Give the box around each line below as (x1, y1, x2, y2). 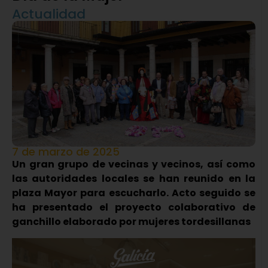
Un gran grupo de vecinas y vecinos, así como (12, 157, 255, 172)
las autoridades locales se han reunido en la (12, 172, 255, 186)
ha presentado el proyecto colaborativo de (12, 200, 255, 215)
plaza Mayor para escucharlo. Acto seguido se (12, 186, 255, 200)
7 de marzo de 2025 (12, 144, 120, 160)
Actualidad (12, 5, 86, 24)
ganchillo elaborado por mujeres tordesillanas (12, 215, 251, 229)
